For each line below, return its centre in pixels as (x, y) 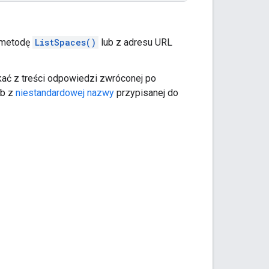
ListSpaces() (65, 42)
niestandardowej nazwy (65, 92)
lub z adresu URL (135, 42)
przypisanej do (146, 92)
